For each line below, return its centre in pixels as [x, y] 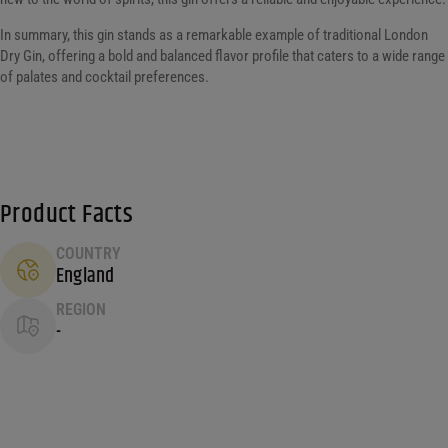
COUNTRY [88, 253]
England [85, 276]
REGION [81, 309]
